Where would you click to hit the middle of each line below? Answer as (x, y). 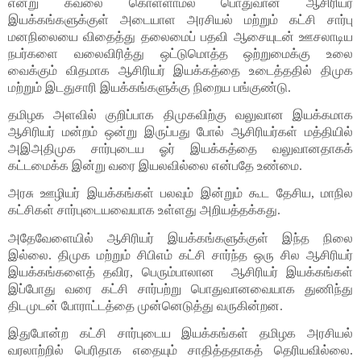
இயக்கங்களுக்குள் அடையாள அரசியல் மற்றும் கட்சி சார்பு (180, 19)
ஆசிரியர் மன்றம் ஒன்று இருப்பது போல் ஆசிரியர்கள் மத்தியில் (180, 131)
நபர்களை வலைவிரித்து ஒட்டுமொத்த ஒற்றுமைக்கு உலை (180, 53)
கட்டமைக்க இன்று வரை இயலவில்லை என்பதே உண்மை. (157, 165)
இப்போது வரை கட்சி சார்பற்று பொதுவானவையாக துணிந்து (180, 288)
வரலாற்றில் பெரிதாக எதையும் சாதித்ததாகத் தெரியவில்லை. (180, 350)
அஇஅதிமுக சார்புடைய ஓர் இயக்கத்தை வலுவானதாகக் (180, 148)
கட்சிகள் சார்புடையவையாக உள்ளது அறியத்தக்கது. (146, 210)
